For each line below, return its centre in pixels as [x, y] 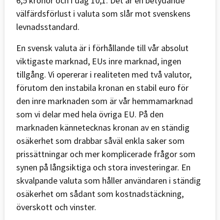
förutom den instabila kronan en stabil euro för [102, 87]
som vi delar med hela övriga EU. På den [90, 114]
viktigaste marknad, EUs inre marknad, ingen [99, 61]
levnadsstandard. [48, 27]
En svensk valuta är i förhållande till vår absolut [102, 48]
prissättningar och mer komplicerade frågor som [106, 154]
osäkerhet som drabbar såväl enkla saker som [100, 140]
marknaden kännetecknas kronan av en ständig [103, 127]
